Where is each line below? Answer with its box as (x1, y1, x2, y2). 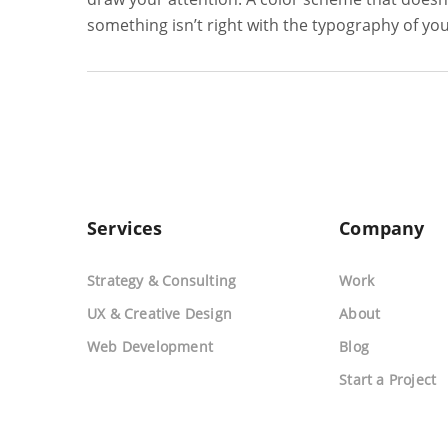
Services (87, 216, 163, 240)
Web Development (87, 337, 213, 356)
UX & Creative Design (87, 304, 232, 323)
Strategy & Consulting (87, 271, 237, 290)
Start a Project (339, 370, 437, 389)
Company (339, 216, 425, 240)
